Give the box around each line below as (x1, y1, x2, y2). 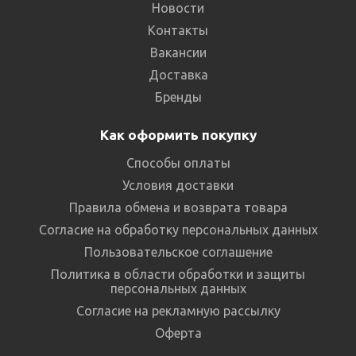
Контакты (148, 22, 208, 37)
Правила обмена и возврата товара (68, 199, 288, 215)
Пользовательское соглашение (83, 244, 273, 259)
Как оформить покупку (99, 126, 257, 142)
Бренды (154, 89, 202, 104)
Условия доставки (122, 177, 234, 192)
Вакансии (149, 44, 207, 60)
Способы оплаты (126, 155, 230, 170)
